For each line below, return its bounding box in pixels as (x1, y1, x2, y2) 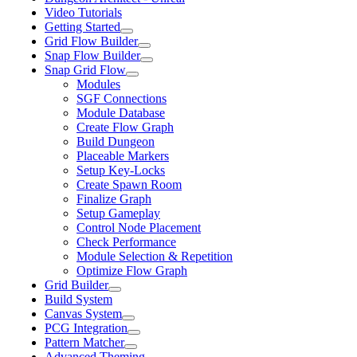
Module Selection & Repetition (76, 249, 233, 263)
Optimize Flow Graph (76, 264, 187, 277)
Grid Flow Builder (45, 34, 138, 48)
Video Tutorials (45, 6, 122, 19)
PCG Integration (45, 321, 127, 335)
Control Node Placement (76, 221, 201, 234)
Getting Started (45, 20, 120, 33)
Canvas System (45, 307, 122, 320)
